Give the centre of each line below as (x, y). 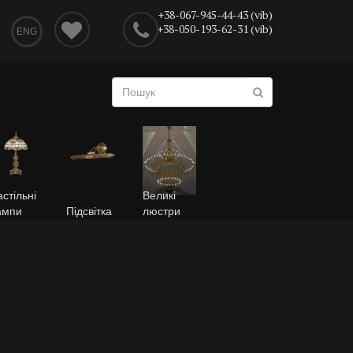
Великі (159, 195)
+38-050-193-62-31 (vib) (215, 29)
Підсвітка (89, 211)
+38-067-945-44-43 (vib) (215, 15)
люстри (162, 211)
